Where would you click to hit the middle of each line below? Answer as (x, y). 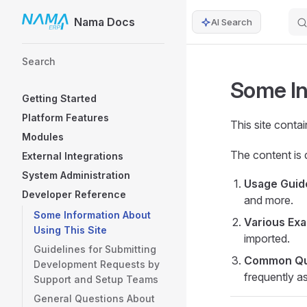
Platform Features (65, 118)
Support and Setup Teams (96, 279)
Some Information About (92, 215)
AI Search (232, 22)
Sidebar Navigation (69, 52)
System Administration (76, 175)
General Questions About (94, 298)
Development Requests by (97, 264)
